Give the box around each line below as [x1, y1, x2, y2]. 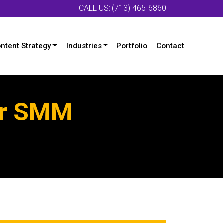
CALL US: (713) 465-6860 [79, 3, 166, 13]
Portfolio [116, 41, 148, 50]
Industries [66, 41, 102, 50]
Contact [156, 41, 185, 50]
